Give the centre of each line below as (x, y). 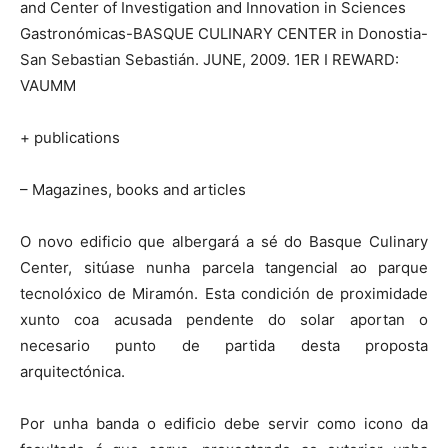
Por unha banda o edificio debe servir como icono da (224, 423)
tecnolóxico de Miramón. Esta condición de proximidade (224, 293)
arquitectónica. (72, 371)
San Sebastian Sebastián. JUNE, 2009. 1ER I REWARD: (209, 59)
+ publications (70, 137)
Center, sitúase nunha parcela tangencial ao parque (224, 267)
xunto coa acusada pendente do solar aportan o (224, 319)
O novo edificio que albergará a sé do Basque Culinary (224, 241)
